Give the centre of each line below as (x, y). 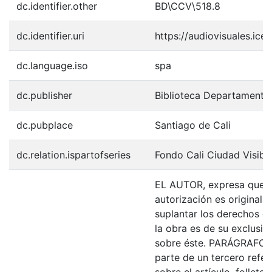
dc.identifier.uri (50, 36)
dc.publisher (44, 95)
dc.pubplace (45, 125)
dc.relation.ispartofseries (73, 155)
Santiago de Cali (193, 125)
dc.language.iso (52, 66)
